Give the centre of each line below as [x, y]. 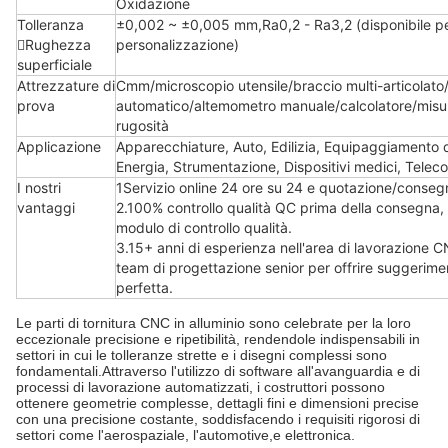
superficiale [54, 64]
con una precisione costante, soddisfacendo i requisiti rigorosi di [218, 419]
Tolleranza [50, 24]
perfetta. [144, 287]
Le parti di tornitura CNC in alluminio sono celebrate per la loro [213, 323]
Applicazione [59, 146]
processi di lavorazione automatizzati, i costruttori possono [200, 387]
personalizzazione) [177, 44]
